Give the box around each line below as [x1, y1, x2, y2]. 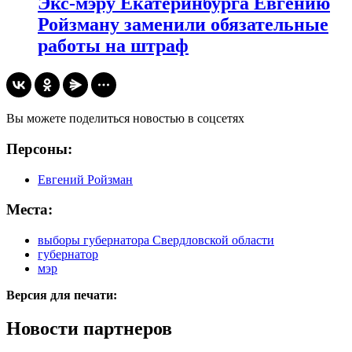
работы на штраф [38, 35, 189, 57]
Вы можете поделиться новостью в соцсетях [6, 112, 244, 126]
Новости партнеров [6, 317, 172, 339]
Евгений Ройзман [38, 172, 133, 186]
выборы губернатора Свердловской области [38, 233, 274, 247]
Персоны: [6, 140, 72, 157]
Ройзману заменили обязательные [38, 14, 328, 35]
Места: [6, 201, 53, 218]
